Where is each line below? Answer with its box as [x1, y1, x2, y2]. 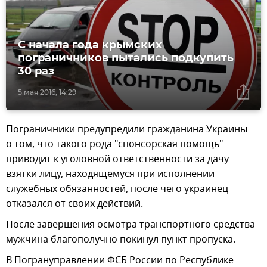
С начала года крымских [18, 38, 162, 52]
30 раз [18, 64, 54, 78]
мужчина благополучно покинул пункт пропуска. [6, 232, 235, 247]
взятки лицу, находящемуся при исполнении [6, 167, 215, 182]
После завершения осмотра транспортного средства [6, 218, 255, 232]
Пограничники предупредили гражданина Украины [6, 122, 247, 137]
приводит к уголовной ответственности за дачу [6, 152, 229, 167]
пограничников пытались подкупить [18, 51, 234, 65]
